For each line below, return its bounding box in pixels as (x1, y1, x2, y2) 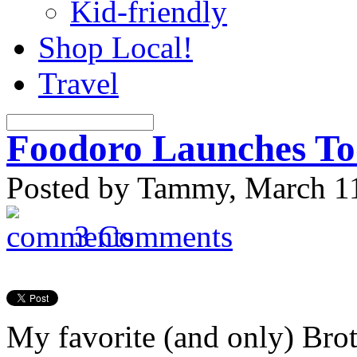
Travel (38, 66, 119, 100)
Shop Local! (38, 30, 193, 65)
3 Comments (74, 219, 233, 253)
